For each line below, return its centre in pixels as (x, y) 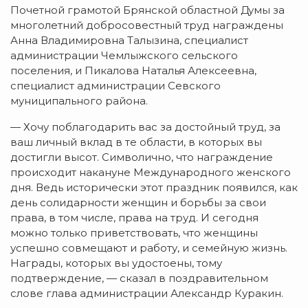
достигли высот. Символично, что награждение (142, 157)
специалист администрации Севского (115, 85)
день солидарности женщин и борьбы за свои (138, 202)
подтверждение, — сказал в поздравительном (139, 278)
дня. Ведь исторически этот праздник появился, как (154, 187)
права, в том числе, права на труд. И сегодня (134, 217)
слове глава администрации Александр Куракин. (147, 293)
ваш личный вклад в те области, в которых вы (136, 142)
